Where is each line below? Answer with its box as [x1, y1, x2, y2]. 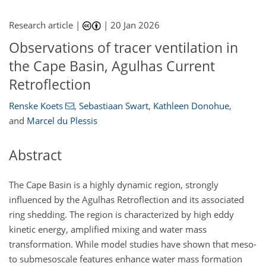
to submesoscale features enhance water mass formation [9, 253, 242, 265]
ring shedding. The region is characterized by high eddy [9, 208, 234, 220]
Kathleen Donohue [153, 99, 229, 112]
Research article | [9, 19, 83, 31]
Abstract [9, 145, 62, 164]
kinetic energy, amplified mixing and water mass [9, 223, 207, 235]
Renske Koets [9, 99, 63, 112]
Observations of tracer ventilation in [9, 39, 238, 57]
